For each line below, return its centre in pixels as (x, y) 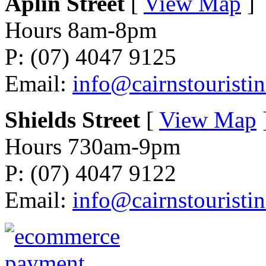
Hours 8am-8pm (81, 30)
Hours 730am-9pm (93, 147)
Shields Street (72, 120)
